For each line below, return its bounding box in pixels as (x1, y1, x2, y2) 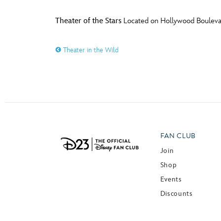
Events (160, 175, 182, 184)
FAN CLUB (160, 131, 196, 141)
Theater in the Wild (61, 46, 118, 54)
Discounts (160, 189, 193, 198)
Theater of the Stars (55, 16, 121, 26)
